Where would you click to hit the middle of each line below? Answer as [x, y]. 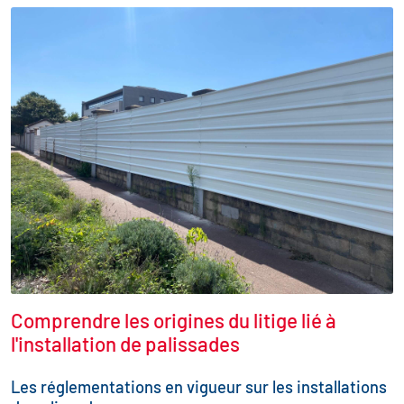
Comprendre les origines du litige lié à [174, 321]
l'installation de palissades [125, 344]
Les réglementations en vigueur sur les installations [199, 387]
